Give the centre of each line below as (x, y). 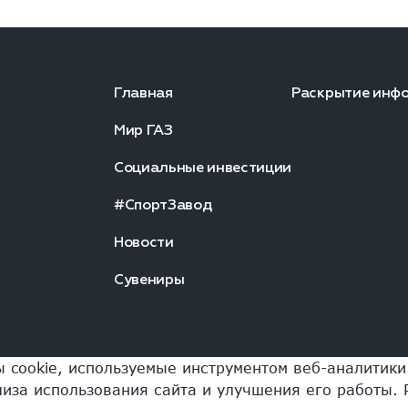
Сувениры (149, 280)
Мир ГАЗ (143, 130)
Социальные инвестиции (203, 168)
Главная (143, 93)
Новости (143, 242)
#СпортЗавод (163, 205)
